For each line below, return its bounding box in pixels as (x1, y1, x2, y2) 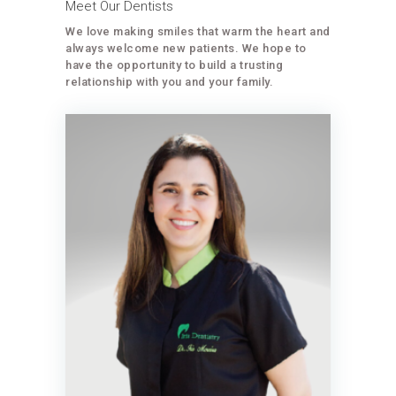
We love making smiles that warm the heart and (65, 25, 331, 39)
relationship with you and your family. (65, 75, 273, 89)
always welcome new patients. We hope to (65, 42, 307, 56)
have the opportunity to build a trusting (65, 58, 283, 72)
